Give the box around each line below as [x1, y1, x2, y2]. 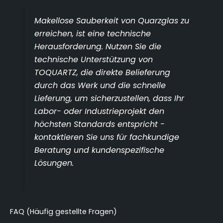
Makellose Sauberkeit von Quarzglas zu [34, 14, 190, 26]
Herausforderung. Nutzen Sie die [34, 40, 162, 52]
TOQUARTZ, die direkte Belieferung [34, 66, 171, 78]
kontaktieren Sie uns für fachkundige [34, 131, 180, 143]
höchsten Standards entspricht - [34, 118, 165, 130]
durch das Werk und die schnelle [34, 79, 166, 91]
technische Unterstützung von [34, 53, 153, 65]
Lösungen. [34, 157, 74, 169]
